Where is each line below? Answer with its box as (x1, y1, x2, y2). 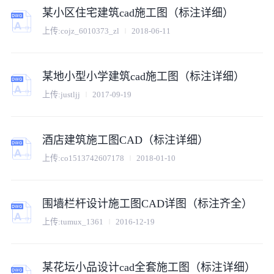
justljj (61, 89, 81, 99)
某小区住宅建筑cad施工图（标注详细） (42, 7, 234, 20)
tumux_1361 (61, 217, 104, 226)
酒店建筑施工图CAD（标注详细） (42, 134, 209, 147)
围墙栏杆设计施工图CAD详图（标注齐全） (42, 198, 253, 210)
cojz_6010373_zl (61, 26, 120, 35)
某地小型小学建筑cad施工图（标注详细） (42, 70, 245, 83)
